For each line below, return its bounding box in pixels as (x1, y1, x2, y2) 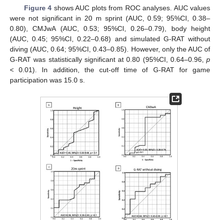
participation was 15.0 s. (10, 76, 85, 84)
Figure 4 (24, 4, 52, 12)
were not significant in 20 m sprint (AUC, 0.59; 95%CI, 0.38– (10, 14, 210, 23)
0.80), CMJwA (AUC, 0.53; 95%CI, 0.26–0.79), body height (10, 25, 210, 33)
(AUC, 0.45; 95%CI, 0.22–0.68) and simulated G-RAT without (10, 35, 210, 43)
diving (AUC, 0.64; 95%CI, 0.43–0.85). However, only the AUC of (10, 45, 210, 54)
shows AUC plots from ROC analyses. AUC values (52, 4, 211, 12)
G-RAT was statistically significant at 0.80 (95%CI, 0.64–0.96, (10, 55, 206, 64)
